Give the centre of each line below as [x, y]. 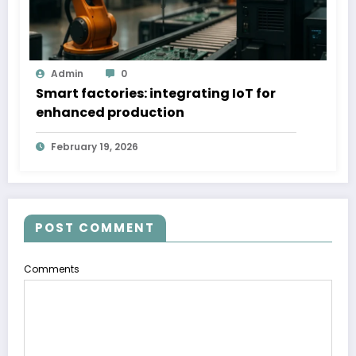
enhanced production [110, 112]
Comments [52, 269]
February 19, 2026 [95, 146]
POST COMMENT [95, 227]
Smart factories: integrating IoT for [156, 93]
